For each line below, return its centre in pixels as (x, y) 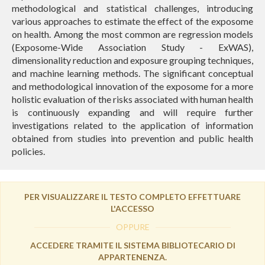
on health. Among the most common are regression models (132, 34)
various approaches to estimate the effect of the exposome (132, 21)
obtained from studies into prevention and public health (132, 138)
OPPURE (132, 227)
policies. (28, 151)
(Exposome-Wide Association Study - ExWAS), (132, 47)
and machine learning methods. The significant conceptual (132, 73)
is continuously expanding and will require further (132, 112)
